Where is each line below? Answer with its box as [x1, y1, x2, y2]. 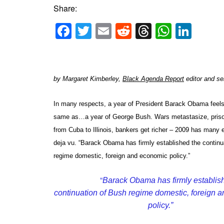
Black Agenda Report [122, 74, 184, 82]
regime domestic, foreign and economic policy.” [53, 151, 190, 159]
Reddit [131, 19, 178, 42]
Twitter [91, 19, 138, 42]
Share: [53, 2, 77, 14]
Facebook [71, 19, 142, 42]
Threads [151, 19, 211, 42]
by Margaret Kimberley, [53, 74, 122, 82]
